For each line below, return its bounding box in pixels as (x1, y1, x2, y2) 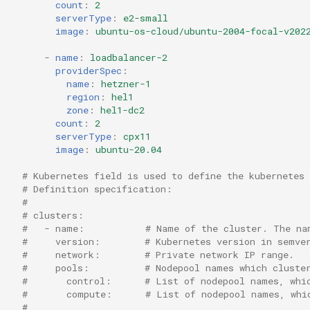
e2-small (123, 11, 168, 24)
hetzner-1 (101, 77, 151, 90)
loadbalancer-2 (90, 51, 167, 64)
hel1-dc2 (100, 103, 145, 116)
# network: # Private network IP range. (22, 248, 294, 261)
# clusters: (22, 208, 84, 221)
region (66, 90, 100, 103)
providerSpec (55, 64, 122, 77)
